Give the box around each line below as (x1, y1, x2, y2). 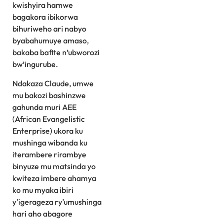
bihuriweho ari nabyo (12, 24, 86, 34)
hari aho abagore (12, 208, 73, 219)
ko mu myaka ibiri (12, 184, 74, 195)
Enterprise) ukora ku (12, 125, 83, 136)
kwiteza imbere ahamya (12, 173, 96, 183)
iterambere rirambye (12, 149, 86, 159)
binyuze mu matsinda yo (12, 161, 96, 171)
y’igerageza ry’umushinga (12, 196, 102, 207)
